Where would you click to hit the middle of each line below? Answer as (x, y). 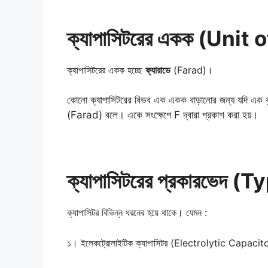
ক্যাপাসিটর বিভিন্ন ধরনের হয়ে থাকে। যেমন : (137, 213)
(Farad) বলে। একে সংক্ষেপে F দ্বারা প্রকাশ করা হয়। (162, 115)
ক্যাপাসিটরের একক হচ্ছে (106, 70)
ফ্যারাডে (158, 70)
